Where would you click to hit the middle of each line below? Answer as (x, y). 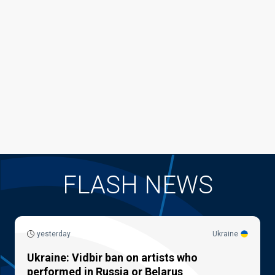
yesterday (54, 234)
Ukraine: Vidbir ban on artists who (112, 257)
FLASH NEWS (137, 185)
